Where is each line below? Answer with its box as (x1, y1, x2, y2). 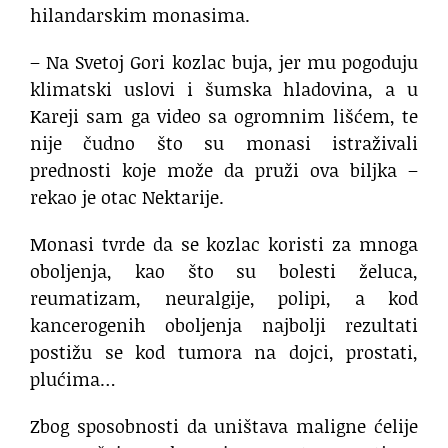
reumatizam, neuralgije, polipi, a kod (30, 285, 418, 312)
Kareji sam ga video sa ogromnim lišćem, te (30, 103, 418, 130)
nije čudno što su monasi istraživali (30, 130, 418, 157)
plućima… (30, 366, 116, 393)
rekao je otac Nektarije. (30, 184, 224, 211)
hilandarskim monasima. (30, 2, 250, 29)
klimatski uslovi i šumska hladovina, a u (30, 76, 418, 103)
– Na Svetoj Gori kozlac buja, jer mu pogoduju (30, 49, 418, 76)
